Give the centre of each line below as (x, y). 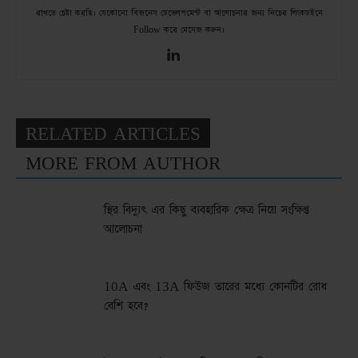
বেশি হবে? (126, 306)
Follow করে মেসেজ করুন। (179, 30)
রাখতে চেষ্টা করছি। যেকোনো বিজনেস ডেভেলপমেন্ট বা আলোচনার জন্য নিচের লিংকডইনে (179, 14)
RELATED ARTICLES (113, 135)
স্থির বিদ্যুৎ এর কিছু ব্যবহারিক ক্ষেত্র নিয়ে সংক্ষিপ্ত (207, 211)
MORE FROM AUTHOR (123, 164)
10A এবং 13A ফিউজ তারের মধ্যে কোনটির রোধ (215, 287)
